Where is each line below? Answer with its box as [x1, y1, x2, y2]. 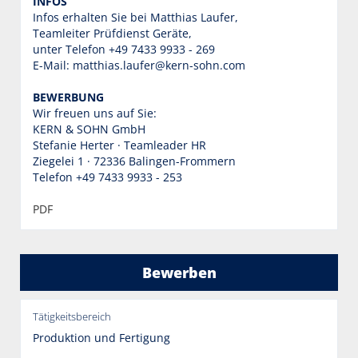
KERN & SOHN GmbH [33, 121, 145, 137]
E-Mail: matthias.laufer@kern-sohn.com [33, 57, 245, 73]
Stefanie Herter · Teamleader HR [33, 137, 206, 153]
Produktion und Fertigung [33, 329, 170, 345]
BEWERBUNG [33, 89, 104, 105]
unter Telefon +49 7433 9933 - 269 [33, 41, 215, 57]
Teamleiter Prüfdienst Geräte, [33, 25, 192, 41]
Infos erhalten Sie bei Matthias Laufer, [33, 9, 238, 25]
